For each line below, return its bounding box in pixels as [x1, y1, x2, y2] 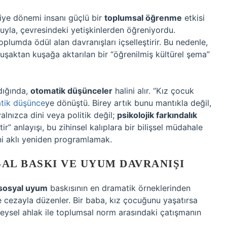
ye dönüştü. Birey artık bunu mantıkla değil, [45, 98, 211, 108]
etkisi [182, 13, 205, 23]
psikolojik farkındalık [117, 110, 197, 120]
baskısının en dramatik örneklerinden [48, 183, 191, 193]
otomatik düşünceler [30, 86, 112, 96]
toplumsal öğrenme [104, 13, 182, 23]
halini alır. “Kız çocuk [112, 86, 194, 96]
